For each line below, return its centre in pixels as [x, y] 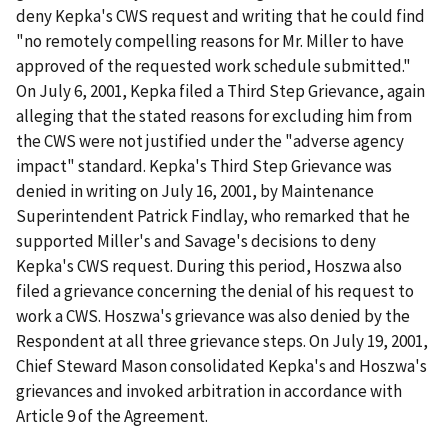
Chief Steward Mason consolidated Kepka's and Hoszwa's [221, 366]
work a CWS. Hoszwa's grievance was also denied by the [213, 316]
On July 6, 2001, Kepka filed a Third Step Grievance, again [220, 91]
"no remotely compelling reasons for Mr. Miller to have [210, 41]
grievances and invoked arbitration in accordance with [209, 391]
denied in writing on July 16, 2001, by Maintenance [195, 191]
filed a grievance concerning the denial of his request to [215, 291]
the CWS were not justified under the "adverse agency [210, 141]
